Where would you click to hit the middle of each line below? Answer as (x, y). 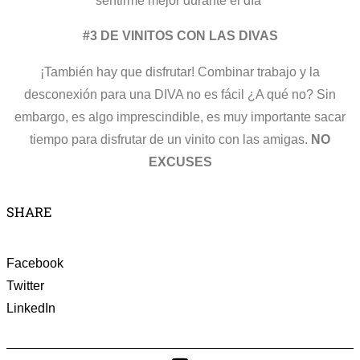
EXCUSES (180, 161)
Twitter (25, 285)
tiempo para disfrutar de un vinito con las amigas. (170, 139)
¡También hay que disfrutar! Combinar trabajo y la (180, 71)
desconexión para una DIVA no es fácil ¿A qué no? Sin (180, 94)
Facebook (35, 262)
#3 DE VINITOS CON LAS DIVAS (180, 36)
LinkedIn (31, 307)
